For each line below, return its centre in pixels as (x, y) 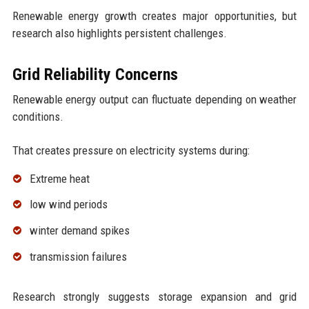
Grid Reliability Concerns (95, 74)
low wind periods (68, 205)
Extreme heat (59, 178)
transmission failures (78, 256)
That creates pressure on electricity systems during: (131, 150)
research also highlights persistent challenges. (119, 33)
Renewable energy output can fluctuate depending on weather (154, 99)
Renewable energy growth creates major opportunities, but (154, 16)
